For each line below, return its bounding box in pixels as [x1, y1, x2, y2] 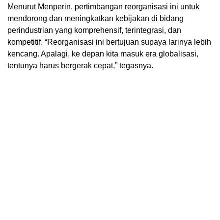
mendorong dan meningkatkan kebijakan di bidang [7, 14, 184, 23]
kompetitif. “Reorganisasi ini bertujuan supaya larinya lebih [7, 38, 211, 47]
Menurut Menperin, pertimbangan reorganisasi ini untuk [7, 2, 199, 11]
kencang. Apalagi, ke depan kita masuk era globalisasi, [7, 50, 198, 58]
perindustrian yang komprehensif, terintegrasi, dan [7, 26, 181, 35]
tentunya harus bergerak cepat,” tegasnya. [7, 61, 153, 70]
